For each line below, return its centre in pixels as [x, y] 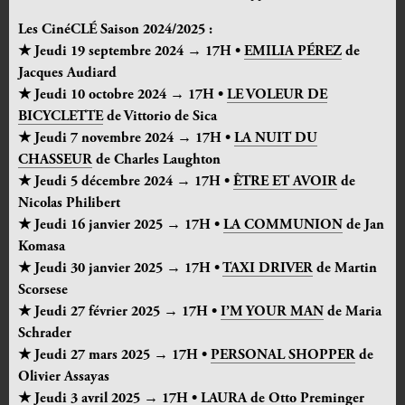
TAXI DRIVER [268, 269]
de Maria [353, 312]
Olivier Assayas [64, 377]
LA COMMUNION [283, 226]
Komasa [42, 247]
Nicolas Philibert [69, 204]
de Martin [345, 269]
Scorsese [43, 291]
